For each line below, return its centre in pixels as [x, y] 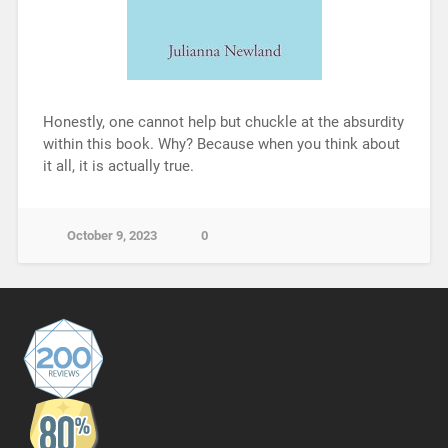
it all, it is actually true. [118, 166]
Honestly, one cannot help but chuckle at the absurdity [223, 122]
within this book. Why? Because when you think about [221, 144]
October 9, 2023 [111, 236]
